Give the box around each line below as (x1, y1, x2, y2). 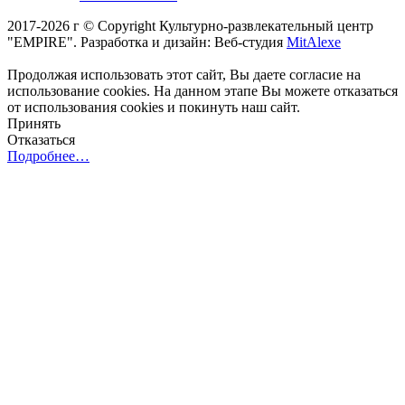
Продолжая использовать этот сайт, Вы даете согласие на (7, 67, 361, 83)
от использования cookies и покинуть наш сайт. (7, 99, 300, 116)
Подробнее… (7, 148, 89, 165)
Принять (7, 116, 61, 132)
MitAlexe (287, 34, 341, 51)
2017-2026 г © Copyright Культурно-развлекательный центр (7, 18, 373, 34)
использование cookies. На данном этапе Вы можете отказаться (7, 83, 398, 99)
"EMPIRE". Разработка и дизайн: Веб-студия (7, 34, 287, 51)
